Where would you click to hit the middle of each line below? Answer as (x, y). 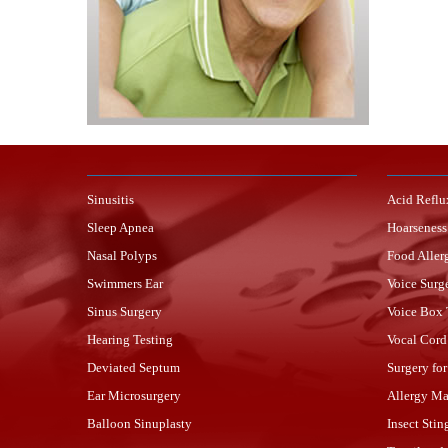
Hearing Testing (130, 339)
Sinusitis (110, 199)
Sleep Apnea (120, 227)
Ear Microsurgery (134, 395)
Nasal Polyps (122, 255)
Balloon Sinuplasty (139, 423)
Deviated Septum (133, 367)
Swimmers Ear (125, 283)
